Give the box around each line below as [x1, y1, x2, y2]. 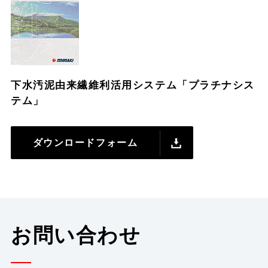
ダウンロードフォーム [32, 135, 138, 149]
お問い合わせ [11, 220, 141, 248]
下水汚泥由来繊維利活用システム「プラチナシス [11, 77, 255, 92]
